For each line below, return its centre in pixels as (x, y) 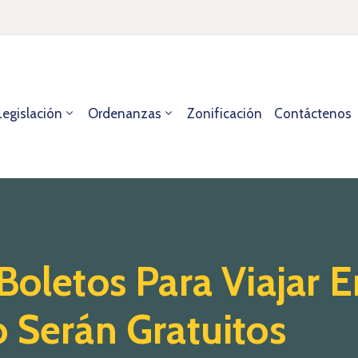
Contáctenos (312, 113)
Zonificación (224, 113)
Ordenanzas (124, 113)
